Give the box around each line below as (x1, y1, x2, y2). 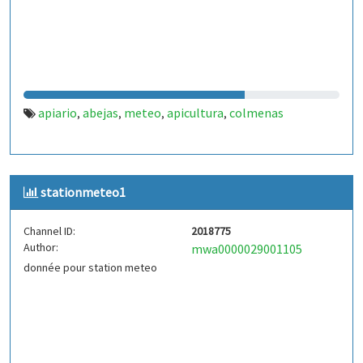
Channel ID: (23, 224, 75, 238)
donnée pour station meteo (23, 260, 157, 275)
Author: (23, 240, 58, 254)
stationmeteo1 (41, 184, 126, 200)
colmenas (229, 105, 284, 121)
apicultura (167, 105, 224, 121)
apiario (38, 105, 77, 121)
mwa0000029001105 (191, 241, 302, 257)
